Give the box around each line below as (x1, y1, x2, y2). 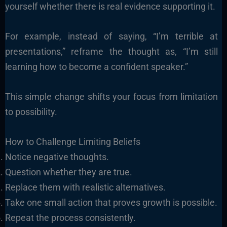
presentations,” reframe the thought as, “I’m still (5, 46, 218, 57)
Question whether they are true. (5, 166, 132, 177)
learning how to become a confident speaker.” (5, 61, 188, 72)
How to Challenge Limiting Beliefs (5, 136, 140, 147)
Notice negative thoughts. (5, 151, 109, 162)
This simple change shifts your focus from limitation (5, 91, 218, 102)
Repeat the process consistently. (5, 212, 136, 223)
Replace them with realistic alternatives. (5, 181, 166, 193)
